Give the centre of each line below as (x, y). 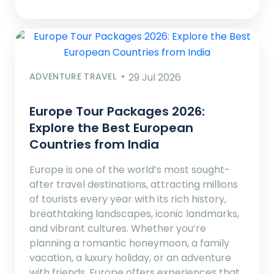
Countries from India (94, 144)
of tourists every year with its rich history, (128, 199)
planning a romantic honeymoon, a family (129, 243)
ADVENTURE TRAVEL (73, 76)
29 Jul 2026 (155, 77)
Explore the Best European (111, 128)
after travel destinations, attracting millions (134, 184)
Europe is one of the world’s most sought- (130, 169)
